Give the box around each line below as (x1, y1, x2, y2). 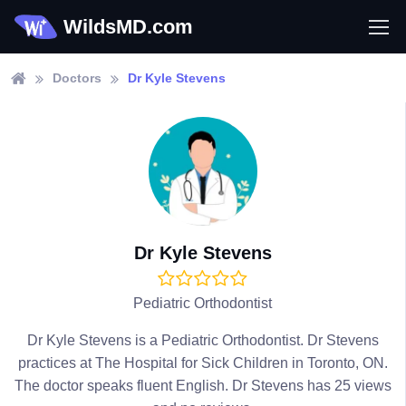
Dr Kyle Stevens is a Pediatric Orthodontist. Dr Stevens (26, 333, 379, 348)
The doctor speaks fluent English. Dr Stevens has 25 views (14, 378, 391, 393)
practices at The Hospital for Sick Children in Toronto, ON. (17, 355, 388, 371)
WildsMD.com (63, 15, 193, 38)
